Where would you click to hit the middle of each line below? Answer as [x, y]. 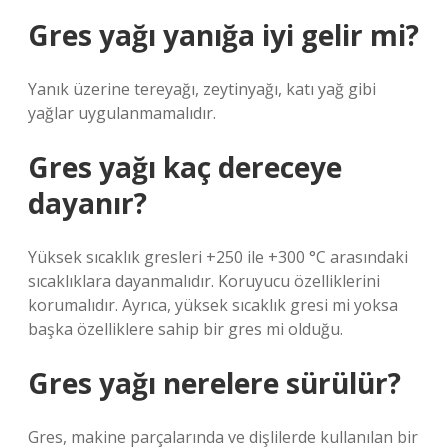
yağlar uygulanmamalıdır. [122, 113]
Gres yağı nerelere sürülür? [214, 383]
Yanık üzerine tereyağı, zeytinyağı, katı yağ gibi [202, 89]
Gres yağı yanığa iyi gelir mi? [223, 35]
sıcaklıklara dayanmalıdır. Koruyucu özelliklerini [204, 281]
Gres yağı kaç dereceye [185, 167]
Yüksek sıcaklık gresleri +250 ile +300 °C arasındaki [218, 257]
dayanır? [87, 203]
